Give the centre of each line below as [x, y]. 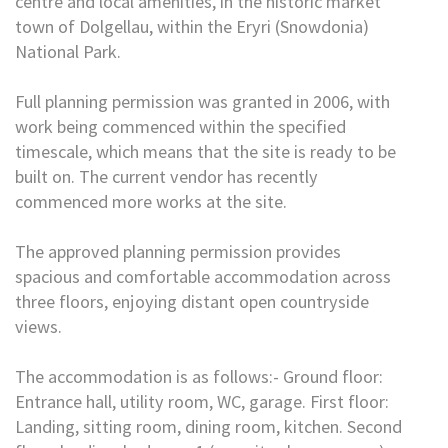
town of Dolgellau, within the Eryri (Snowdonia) [192, 26]
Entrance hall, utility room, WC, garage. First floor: [202, 401]
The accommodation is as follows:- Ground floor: [199, 376]
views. [38, 326]
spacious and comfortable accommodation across [203, 276]
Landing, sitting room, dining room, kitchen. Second [208, 426]
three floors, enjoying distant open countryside [192, 301]
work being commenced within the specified [180, 126]
